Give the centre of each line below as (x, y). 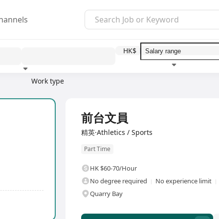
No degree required (119, 181)
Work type (48, 81)
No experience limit (184, 181)
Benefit (131, 90)
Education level (50, 90)
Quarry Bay (106, 194)
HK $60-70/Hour (113, 168)
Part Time (97, 149)
